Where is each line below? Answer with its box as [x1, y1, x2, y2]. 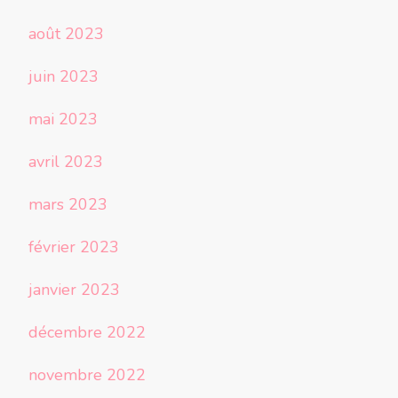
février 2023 [28, 236, 119, 259]
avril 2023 [28, 151, 103, 173]
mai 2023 [28, 108, 98, 131]
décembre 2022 [28, 322, 146, 344]
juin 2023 [28, 66, 99, 88]
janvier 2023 [28, 279, 120, 301]
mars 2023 [28, 194, 107, 216]
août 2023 [28, 23, 104, 45]
